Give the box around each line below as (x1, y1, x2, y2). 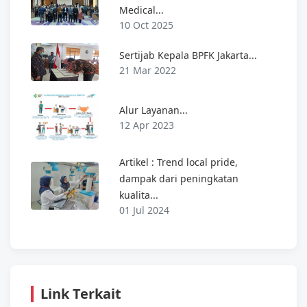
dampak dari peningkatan (119, 172, 239, 186)
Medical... (119, 3, 164, 16)
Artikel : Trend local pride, (119, 156, 238, 169)
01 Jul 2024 (119, 204, 170, 217)
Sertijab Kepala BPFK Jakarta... (119, 48, 258, 62)
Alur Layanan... (119, 103, 188, 117)
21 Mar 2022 (119, 63, 177, 77)
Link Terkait (40, 284, 121, 304)
